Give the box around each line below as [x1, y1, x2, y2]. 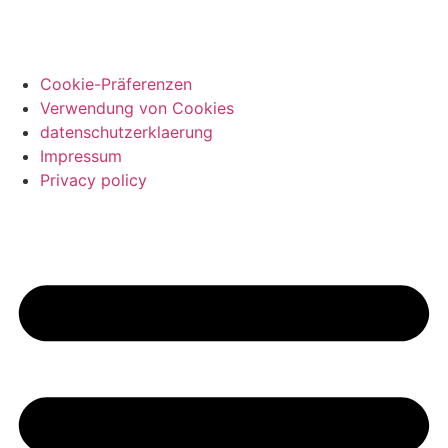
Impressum [40, 146, 122, 166]
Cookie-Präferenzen [40, 74, 192, 94]
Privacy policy [40, 170, 147, 190]
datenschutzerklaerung [40, 122, 213, 142]
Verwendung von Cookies [40, 98, 234, 118]
